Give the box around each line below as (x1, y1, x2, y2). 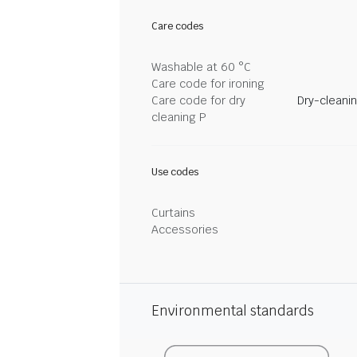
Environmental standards (151, 302, 314, 320)
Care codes (151, 20, 203, 33)
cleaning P (151, 110, 206, 124)
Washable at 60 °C (151, 60, 251, 74)
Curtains (151, 206, 195, 220)
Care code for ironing (151, 76, 265, 91)
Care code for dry (151, 93, 245, 108)
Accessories (151, 222, 218, 237)
